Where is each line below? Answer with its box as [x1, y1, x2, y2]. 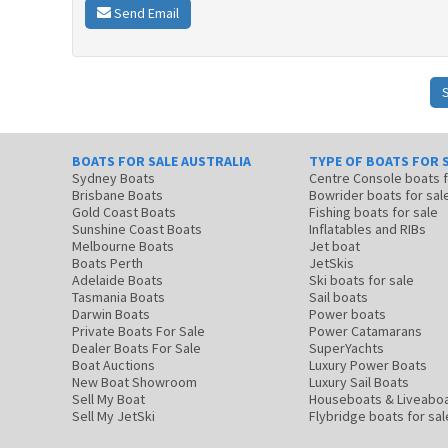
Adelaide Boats [72, 270, 163, 289]
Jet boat [309, 236, 360, 255]
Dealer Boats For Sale [72, 338, 201, 357]
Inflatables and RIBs [309, 219, 426, 238]
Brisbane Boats [72, 185, 163, 204]
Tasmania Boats [72, 287, 165, 306]
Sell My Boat [72, 389, 145, 408]
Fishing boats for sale [309, 202, 438, 221]
